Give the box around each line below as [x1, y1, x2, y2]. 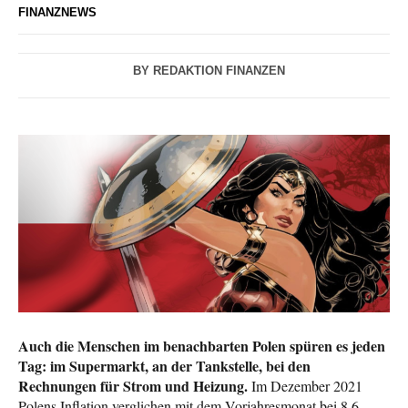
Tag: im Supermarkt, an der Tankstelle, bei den [18, 354, 311, 376]
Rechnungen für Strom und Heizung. [18, 374, 248, 396]
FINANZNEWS [18, 5, 97, 20]
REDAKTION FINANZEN [152, 64, 285, 78]
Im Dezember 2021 [248, 375, 362, 395]
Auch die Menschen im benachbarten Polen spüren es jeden [18, 334, 385, 356]
